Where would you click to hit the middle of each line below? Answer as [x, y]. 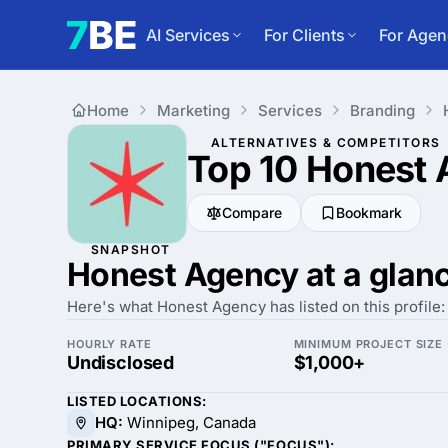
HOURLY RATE [109, 344]
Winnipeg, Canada [189, 422]
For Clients [304, 34]
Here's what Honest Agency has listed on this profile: [256, 306]
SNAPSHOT [131, 249]
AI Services [188, 34]
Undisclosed [121, 362]
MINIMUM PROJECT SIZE [368, 344]
